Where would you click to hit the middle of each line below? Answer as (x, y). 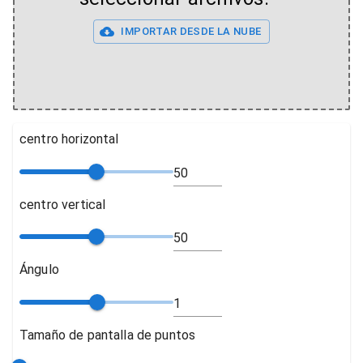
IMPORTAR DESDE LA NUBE (191, 31)
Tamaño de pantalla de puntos (108, 335)
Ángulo (39, 270)
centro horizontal (69, 139)
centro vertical (63, 204)
